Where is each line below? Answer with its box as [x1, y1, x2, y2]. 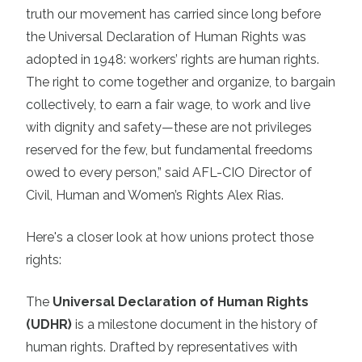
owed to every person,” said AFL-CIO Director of [26, 165, 312, 181]
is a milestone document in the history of [72, 317, 318, 333]
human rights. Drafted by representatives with [26, 339, 297, 356]
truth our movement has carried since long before [26, 6, 321, 23]
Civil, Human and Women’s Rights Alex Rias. [26, 187, 284, 204]
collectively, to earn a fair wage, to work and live [26, 97, 310, 113]
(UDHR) [26, 317, 72, 333]
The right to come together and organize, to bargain [26, 74, 335, 90]
